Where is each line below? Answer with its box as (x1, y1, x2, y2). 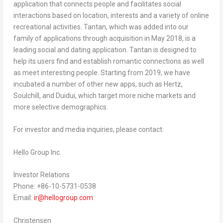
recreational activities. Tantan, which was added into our (13, 22, 189, 31)
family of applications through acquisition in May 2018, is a (13, 34, 196, 42)
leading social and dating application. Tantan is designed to (13, 45, 197, 54)
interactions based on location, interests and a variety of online (13, 11, 209, 19)
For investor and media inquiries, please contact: (13, 125, 164, 134)
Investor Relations (13, 171, 70, 179)
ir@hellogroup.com (33, 194, 93, 202)
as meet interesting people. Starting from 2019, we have (13, 68, 190, 77)
